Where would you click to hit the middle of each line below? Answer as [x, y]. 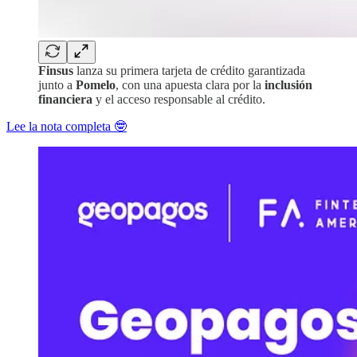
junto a [57, 84]
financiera [67, 99]
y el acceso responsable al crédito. [180, 99]
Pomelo [96, 84]
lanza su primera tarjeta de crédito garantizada [189, 70]
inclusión [288, 84]
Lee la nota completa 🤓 [67, 126]
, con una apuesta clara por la [190, 84]
